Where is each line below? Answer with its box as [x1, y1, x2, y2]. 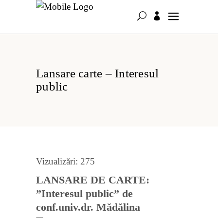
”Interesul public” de [36, 187, 133, 200]
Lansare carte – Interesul [36, 66, 159, 81]
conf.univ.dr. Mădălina [36, 201, 140, 213]
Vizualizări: [36, 156, 78, 166]
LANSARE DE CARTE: [36, 174, 149, 186]
